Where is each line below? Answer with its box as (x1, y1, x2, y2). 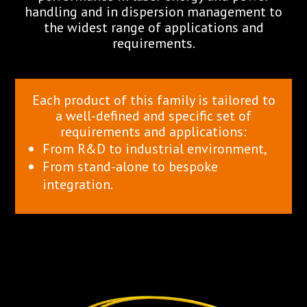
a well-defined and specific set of (56, 107, 251, 125)
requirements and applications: (60, 123, 247, 140)
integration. (42, 175, 114, 193)
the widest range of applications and (43, 19, 264, 36)
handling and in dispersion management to (25, 3, 282, 21)
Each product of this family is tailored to (32, 91, 275, 109)
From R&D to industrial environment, (42, 140, 268, 158)
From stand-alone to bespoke (42, 158, 219, 175)
